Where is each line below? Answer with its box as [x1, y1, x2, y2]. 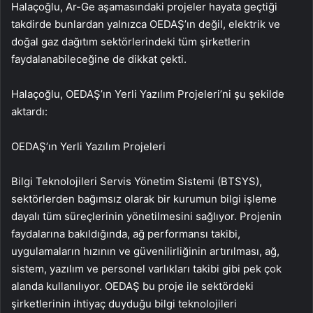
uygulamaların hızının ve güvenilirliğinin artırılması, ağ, [11, 245, 279, 258]
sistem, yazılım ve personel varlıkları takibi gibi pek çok [11, 262, 282, 275]
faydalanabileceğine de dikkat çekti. [11, 52, 187, 66]
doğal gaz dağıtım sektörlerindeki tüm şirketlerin [11, 35, 250, 48]
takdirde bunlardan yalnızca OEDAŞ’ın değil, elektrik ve [11, 17, 280, 31]
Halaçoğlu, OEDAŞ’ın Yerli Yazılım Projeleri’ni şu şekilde [11, 87, 284, 101]
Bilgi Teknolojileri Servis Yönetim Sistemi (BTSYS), [11, 175, 262, 188]
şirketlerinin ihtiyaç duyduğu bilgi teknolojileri [11, 297, 237, 310]
